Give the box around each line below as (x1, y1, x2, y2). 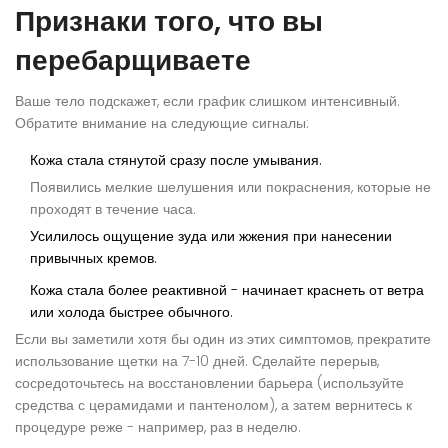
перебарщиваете (15, 41, 251, 81)
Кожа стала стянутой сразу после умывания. (30, 150, 322, 171)
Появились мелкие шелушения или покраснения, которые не (30, 177, 431, 198)
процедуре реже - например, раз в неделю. (15, 417, 301, 438)
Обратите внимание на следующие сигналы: (15, 113, 309, 134)
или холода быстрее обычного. (30, 302, 233, 323)
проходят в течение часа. (30, 199, 196, 220)
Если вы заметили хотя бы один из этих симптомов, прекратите (15, 329, 431, 350)
